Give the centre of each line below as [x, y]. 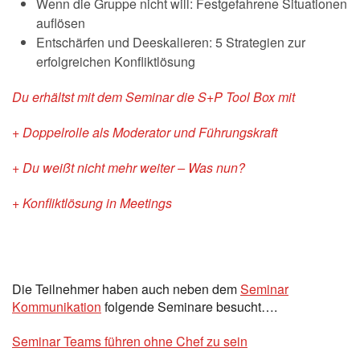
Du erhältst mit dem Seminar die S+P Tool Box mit [153, 97]
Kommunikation [57, 307]
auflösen [61, 23]
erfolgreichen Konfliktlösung [116, 61]
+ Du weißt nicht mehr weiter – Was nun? [129, 168]
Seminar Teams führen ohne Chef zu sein [130, 341]
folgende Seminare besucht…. [189, 307]
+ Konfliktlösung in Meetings [92, 203]
